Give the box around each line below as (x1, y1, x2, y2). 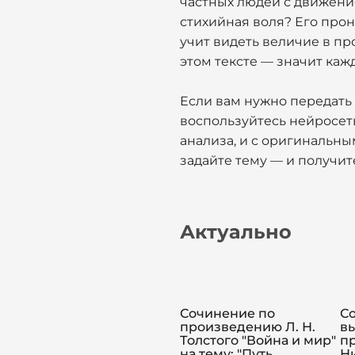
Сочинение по (180, 306, 275, 321)
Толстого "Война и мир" (180, 333, 336, 348)
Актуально (180, 220, 292, 243)
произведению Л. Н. (180, 319, 315, 334)
